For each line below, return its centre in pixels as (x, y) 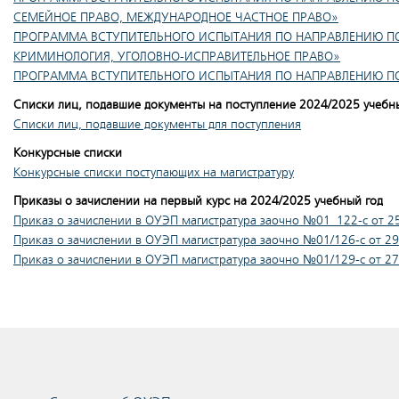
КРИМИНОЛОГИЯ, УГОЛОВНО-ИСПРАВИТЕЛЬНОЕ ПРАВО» (177, 57)
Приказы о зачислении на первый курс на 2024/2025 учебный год (198, 201)
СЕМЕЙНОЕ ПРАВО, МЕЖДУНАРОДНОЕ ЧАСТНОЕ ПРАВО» (176, 17)
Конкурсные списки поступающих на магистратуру (154, 172)
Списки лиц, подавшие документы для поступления (157, 124)
